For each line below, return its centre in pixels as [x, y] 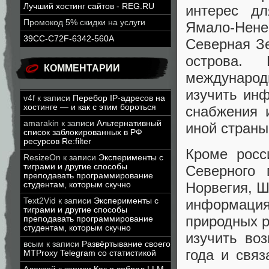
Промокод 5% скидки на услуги [84, 23]
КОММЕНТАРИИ [82, 68]
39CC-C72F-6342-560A [69, 39]
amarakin [41, 123]
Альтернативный [129, 123]
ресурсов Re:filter [57, 141]
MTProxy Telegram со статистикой [90, 253]
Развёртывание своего [126, 244]
